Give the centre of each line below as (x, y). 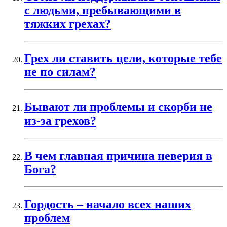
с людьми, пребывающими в (103, 10)
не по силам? (60, 72)
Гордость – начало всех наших (108, 204)
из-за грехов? (60, 121)
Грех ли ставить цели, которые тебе (123, 59)
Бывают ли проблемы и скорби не (118, 107)
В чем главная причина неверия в (118, 155)
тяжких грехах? (68, 24)
